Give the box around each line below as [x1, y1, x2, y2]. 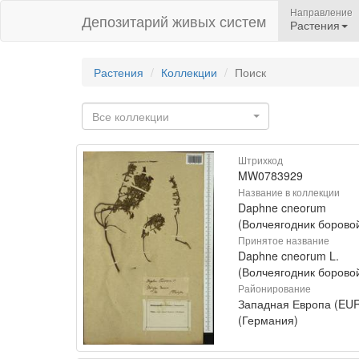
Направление [290, 5, 353, 18]
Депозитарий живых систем [82, 10, 266, 31]
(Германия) [238, 312, 298, 328]
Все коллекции [92, 108, 169, 124]
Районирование [238, 281, 311, 295]
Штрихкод [238, 153, 283, 167]
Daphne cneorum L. [238, 248, 339, 264]
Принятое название [238, 233, 329, 247]
